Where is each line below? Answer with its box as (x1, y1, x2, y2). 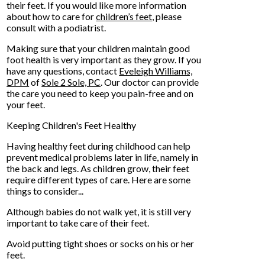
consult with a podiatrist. (7, 22, 106, 34)
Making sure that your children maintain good (7, 43, 190, 54)
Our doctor (104, 76, 150, 88)
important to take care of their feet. (7, 217, 150, 229)
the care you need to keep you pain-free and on (7, 88, 194, 99)
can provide (150, 76, 199, 88)
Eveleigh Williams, (119, 65, 193, 77)
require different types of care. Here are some (7, 174, 191, 186)
